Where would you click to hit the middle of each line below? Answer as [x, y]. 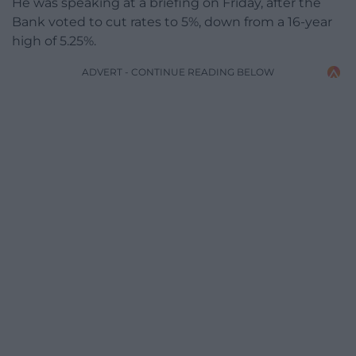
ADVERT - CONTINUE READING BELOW [178, 72]
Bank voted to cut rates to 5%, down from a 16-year [172, 22]
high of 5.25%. [54, 41]
